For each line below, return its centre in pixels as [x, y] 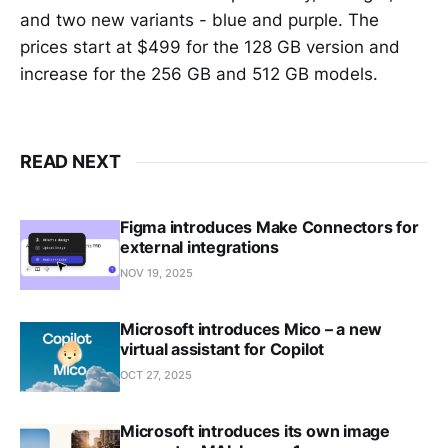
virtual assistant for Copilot [222, 349]
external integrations [199, 247]
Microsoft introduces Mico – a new [251, 329]
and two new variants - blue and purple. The [199, 20]
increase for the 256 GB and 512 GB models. [199, 74]
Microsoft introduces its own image [255, 431]
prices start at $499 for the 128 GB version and [210, 47]
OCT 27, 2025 [156, 375]
